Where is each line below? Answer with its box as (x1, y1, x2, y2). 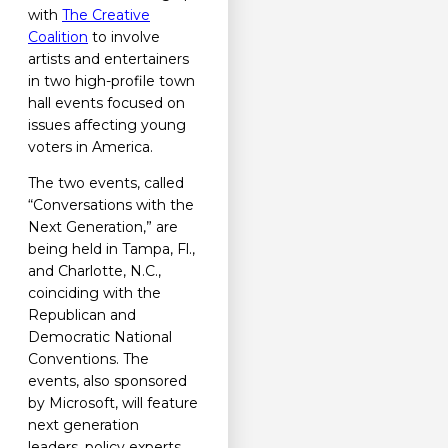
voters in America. (28, 138, 157, 157)
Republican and (28, 306, 136, 325)
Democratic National (28, 328, 172, 347)
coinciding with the (28, 284, 161, 303)
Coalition (28, 28, 88, 47)
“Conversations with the (28, 196, 194, 215)
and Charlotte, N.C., (28, 262, 161, 281)
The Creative (62, 6, 150, 25)
